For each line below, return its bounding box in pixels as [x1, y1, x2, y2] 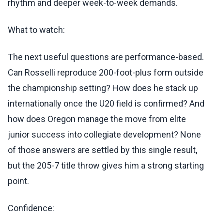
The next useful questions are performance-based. [8, 52, 204, 62]
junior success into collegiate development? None [8, 129, 201, 140]
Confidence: [8, 203, 54, 214]
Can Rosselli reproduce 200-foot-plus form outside [8, 67, 203, 78]
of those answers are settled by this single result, [8, 145, 197, 155]
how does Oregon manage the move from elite [8, 114, 186, 124]
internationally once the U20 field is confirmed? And [8, 98, 204, 109]
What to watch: [8, 25, 65, 35]
